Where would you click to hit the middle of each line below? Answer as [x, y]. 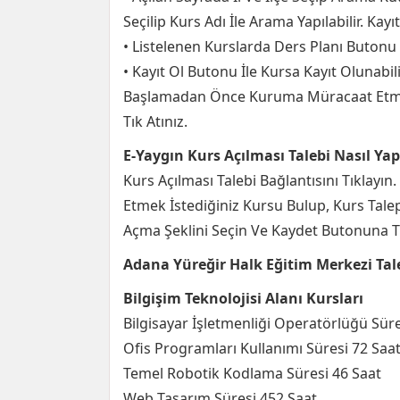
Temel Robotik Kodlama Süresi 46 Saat [252, 373]
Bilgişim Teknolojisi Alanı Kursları [243, 298]
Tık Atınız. [155, 121]
